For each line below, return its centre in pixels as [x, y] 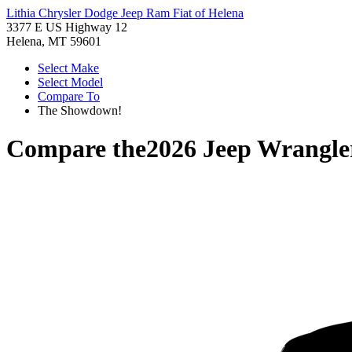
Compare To [69, 96]
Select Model [70, 82]
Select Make [68, 68]
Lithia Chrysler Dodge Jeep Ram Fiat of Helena [125, 13]
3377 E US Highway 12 [67, 27]
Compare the [76, 149]
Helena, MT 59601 [54, 41]
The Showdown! [80, 110]
